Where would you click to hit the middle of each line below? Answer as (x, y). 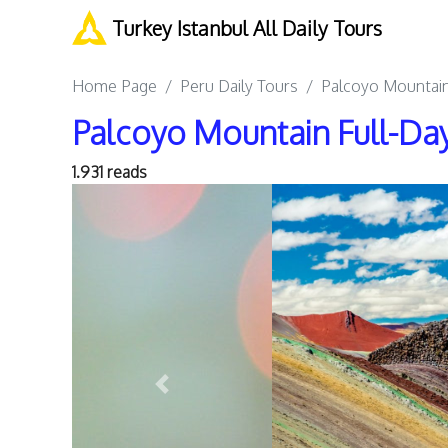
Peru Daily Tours (239, 86)
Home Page (114, 86)
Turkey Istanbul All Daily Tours (244, 28)
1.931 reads (109, 172)
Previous (193, 395)
